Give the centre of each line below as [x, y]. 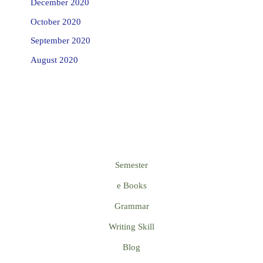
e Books [131, 185]
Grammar [131, 206]
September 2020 [60, 41]
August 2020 [54, 60]
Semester [131, 165]
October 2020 [55, 21]
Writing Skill [131, 226]
